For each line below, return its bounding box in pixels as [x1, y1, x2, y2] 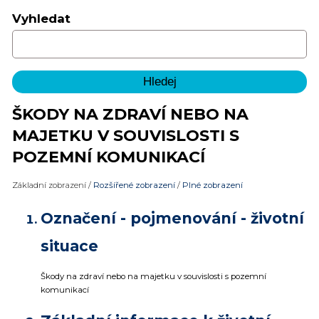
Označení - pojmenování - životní [41, 209, 304, 228]
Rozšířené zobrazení [93, 180, 175, 191]
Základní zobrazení [12, 180, 88, 191]
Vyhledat [12, 11, 70, 26]
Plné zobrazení [182, 180, 243, 191]
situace [41, 237, 98, 256]
